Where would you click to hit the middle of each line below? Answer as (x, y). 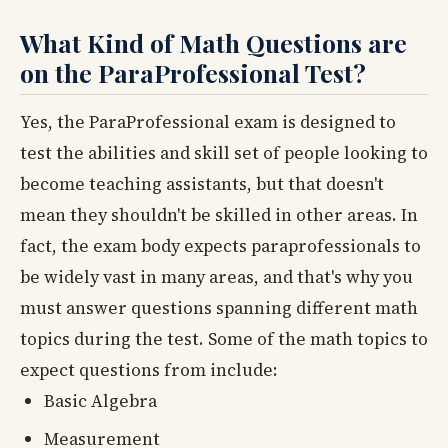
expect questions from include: (149, 370)
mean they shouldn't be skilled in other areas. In (219, 215)
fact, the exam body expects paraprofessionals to (220, 246)
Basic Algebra (100, 401)
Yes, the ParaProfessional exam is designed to (208, 122)
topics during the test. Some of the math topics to (224, 339)
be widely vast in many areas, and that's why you (216, 277)
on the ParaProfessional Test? (193, 73)
